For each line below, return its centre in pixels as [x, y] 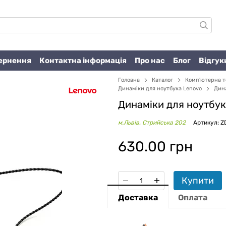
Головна [129, 80]
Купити [198, 181]
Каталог [162, 80]
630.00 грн [155, 147]
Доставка [138, 197]
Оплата [193, 197]
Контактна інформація [83, 60]
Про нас [150, 60]
